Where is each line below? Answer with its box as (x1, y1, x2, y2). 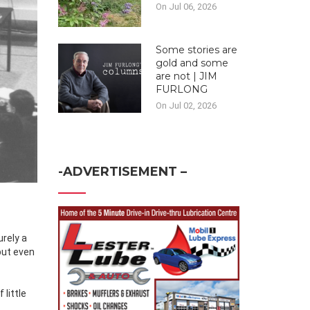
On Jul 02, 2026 (155, 100, 217, 111)
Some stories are (155, 44, 237, 56)
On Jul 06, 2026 (155, 1, 217, 12)
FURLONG (155, 83, 208, 95)
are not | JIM (155, 70, 217, 82)
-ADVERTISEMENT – (57, 164, 187, 179)
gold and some (155, 57, 228, 69)
